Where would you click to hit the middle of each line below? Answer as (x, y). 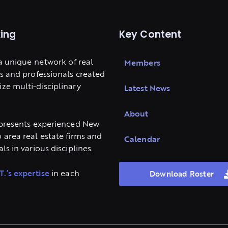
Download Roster (182, 174)
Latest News (147, 88)
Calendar (142, 139)
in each (64, 173)
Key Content (150, 35)
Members (142, 63)
